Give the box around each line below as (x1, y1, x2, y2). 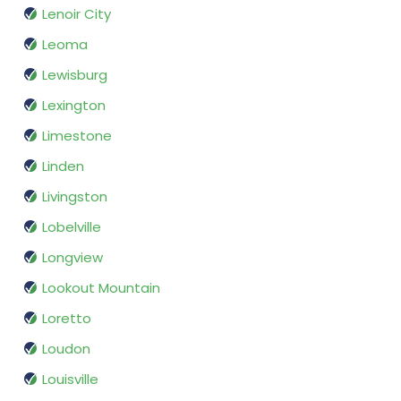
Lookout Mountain (42, 278, 160, 298)
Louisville (42, 370, 98, 389)
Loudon (42, 339, 90, 359)
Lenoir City (42, 4, 111, 24)
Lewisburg (42, 65, 107, 85)
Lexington (42, 96, 106, 115)
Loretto (42, 309, 91, 328)
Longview (42, 248, 103, 268)
